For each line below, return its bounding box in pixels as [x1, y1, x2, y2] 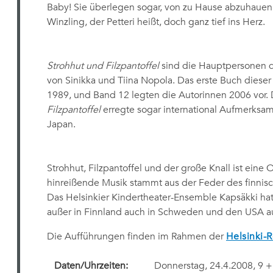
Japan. [46, 118, 76, 130]
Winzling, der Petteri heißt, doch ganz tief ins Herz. [46, 16, 265, 28]
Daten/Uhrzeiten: [54, 260, 128, 272]
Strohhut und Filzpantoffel [46, 60, 161, 72]
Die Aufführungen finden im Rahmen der [46, 230, 226, 243]
